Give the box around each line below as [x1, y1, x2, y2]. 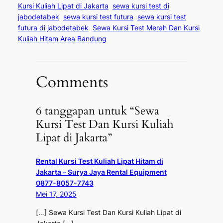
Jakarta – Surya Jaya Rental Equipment [35, 168, 167, 177]
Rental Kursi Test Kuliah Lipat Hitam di [35, 157, 163, 166]
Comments [35, 71, 108, 93]
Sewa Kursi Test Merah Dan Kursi [92, 23, 200, 32]
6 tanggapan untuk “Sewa [35, 103, 159, 119]
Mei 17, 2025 [35, 190, 77, 199]
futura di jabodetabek [17, 23, 89, 32]
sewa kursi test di [112, 1, 169, 10]
